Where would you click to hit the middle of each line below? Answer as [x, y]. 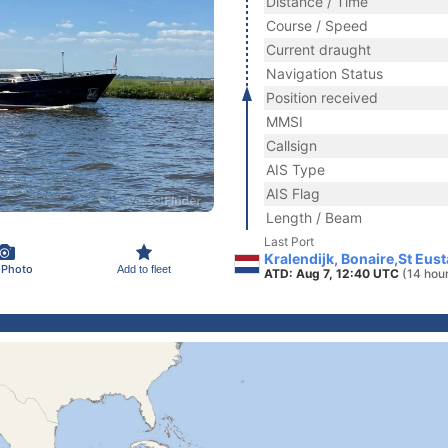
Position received [322, 97]
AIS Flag [293, 193]
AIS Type [295, 169]
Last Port [289, 241]
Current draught [318, 49]
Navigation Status [324, 73]
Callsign [291, 145]
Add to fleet [144, 268]
